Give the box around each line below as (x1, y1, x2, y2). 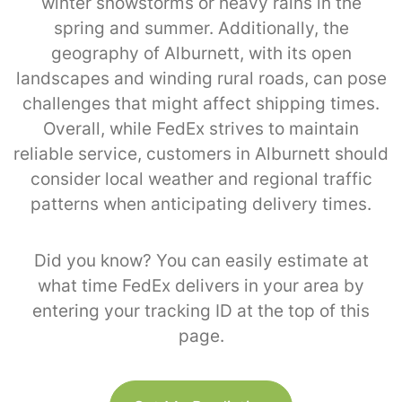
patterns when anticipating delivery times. (31, 193, 371, 214)
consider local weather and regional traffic (30, 168, 372, 189)
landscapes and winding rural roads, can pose (15, 67, 387, 89)
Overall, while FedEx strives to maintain (43, 118, 359, 139)
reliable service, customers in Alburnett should (13, 143, 389, 164)
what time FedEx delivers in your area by (38, 275, 364, 296)
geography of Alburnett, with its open (50, 42, 352, 64)
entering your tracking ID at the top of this (32, 300, 370, 321)
